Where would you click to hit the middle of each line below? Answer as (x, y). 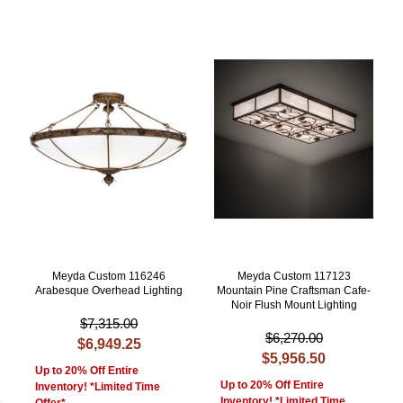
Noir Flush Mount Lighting (294, 305)
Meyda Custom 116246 (109, 277)
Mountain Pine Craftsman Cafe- (294, 291)
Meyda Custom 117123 (294, 277)
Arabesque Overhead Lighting (109, 291)
